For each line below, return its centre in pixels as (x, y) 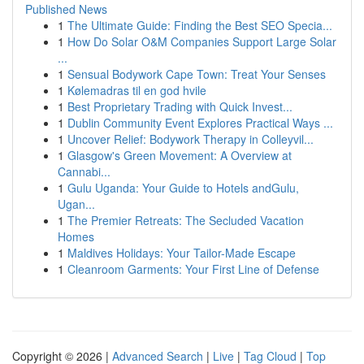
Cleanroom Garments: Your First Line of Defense (193, 269)
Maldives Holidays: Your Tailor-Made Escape (182, 253)
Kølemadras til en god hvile (137, 90)
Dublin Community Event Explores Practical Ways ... (200, 123)
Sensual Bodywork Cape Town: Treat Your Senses (197, 74)
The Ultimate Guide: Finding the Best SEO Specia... (200, 25)
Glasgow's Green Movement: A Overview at (180, 155)
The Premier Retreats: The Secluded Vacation (186, 220)
